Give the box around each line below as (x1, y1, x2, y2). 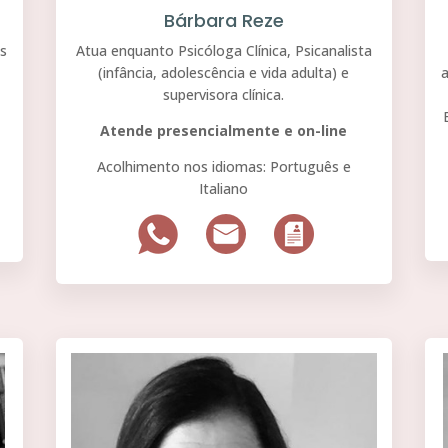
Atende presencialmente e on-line (100, 121, 348, 141)
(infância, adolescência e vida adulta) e (98, 63, 350, 83)
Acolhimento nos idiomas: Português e (96, 157, 351, 177)
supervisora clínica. (163, 85, 285, 105)
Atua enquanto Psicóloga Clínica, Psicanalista (75, 41, 372, 61)
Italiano (199, 179, 249, 199)
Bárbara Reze (163, 8, 284, 34)
